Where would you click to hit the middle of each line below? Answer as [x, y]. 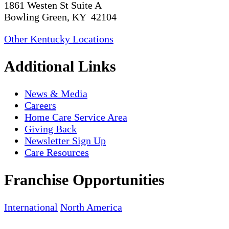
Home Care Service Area [76, 117]
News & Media [56, 93]
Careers [40, 105]
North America [91, 207]
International [31, 207]
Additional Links [60, 66]
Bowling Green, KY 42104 [60, 17]
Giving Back [51, 129]
